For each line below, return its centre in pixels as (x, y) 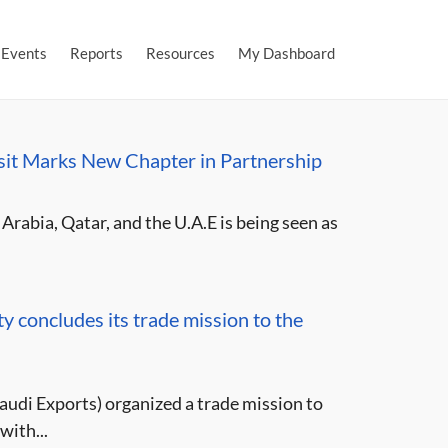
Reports (96, 53)
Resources (180, 53)
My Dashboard (286, 53)
